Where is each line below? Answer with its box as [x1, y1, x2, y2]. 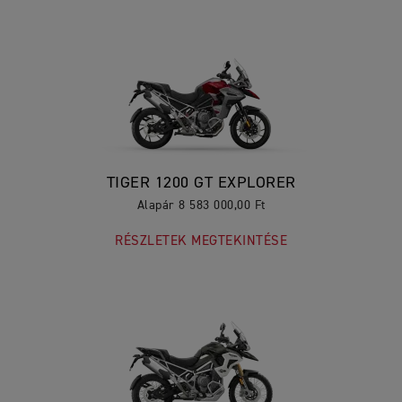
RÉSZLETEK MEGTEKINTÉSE [115, 233, 287, 248]
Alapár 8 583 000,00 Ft [136, 198, 266, 212]
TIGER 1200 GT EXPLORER [106, 174, 296, 191]
